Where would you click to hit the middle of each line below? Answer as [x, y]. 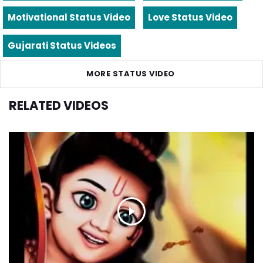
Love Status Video [190, 17]
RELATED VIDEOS [59, 105]
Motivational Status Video [69, 17]
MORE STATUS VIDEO [131, 73]
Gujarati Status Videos [62, 45]
